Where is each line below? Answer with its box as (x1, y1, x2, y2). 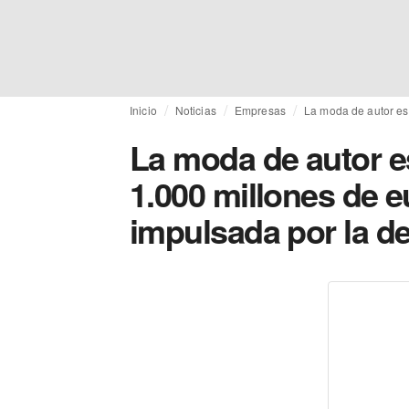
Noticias (174, 102, 216, 118)
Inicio (130, 102, 157, 118)
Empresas (234, 102, 286, 118)
